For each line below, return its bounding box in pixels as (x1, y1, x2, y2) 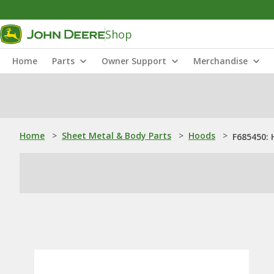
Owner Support (102, 55, 166, 67)
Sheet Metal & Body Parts (62, 130, 171, 141)
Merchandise (193, 55, 248, 67)
